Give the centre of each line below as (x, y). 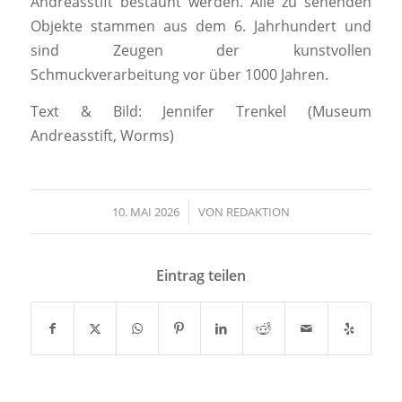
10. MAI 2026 (145, 211)
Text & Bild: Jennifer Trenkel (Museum (201, 112)
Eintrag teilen (201, 275)
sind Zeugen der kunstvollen (201, 51)
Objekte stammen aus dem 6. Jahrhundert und (201, 26)
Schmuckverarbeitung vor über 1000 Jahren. (179, 75)
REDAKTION (258, 211)
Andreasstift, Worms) (102, 136)
